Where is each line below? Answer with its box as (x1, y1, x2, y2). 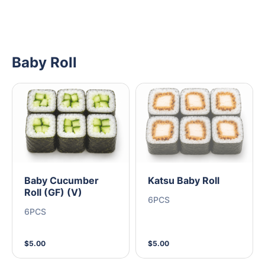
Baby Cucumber (24, 174, 99, 187)
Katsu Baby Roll (148, 174, 219, 187)
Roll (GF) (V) (24, 186, 82, 199)
